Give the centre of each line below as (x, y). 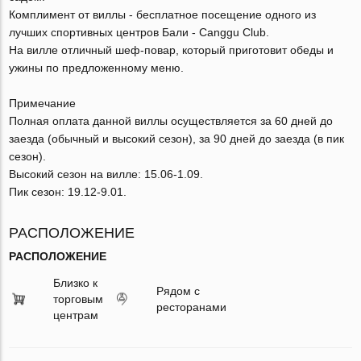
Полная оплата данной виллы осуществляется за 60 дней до (171, 120)
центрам (76, 315)
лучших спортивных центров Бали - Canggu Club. (139, 32)
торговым (79, 299)
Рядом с (178, 290)
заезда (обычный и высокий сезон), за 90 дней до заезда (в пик (177, 138)
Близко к (76, 282)
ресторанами (191, 307)
